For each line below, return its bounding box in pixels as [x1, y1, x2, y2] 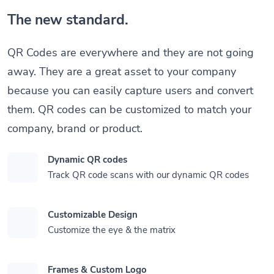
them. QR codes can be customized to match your [7, 102, 251, 117]
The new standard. [7, 10, 128, 29]
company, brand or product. [7, 120, 143, 136]
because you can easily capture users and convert [7, 83, 253, 98]
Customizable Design [48, 209, 138, 221]
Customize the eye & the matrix [48, 224, 176, 236]
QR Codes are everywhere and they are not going [7, 45, 254, 60]
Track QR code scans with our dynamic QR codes [48, 169, 249, 181]
